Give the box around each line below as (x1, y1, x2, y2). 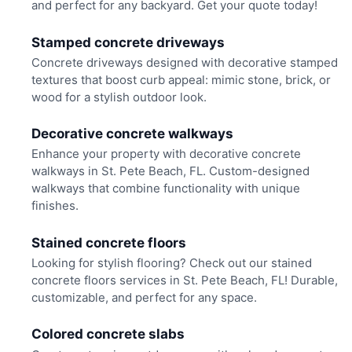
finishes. (31, 198, 79, 214)
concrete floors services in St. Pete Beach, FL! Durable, (31, 272, 338, 288)
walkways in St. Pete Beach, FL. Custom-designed (31, 163, 310, 179)
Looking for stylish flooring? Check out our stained (31, 255, 312, 270)
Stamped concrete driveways (31, 34, 225, 50)
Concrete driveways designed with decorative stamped (31, 54, 338, 70)
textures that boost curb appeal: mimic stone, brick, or (31, 71, 331, 87)
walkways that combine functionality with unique (31, 181, 300, 196)
